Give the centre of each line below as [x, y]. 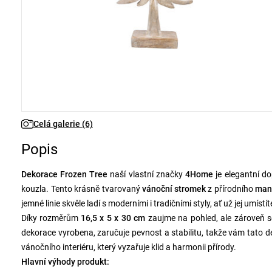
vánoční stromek [174, 189]
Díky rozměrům [51, 218]
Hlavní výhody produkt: [65, 262]
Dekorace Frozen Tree [64, 174]
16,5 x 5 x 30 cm [113, 218]
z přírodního [230, 189]
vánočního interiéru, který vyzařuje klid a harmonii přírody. [129, 247]
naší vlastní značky [146, 174]
